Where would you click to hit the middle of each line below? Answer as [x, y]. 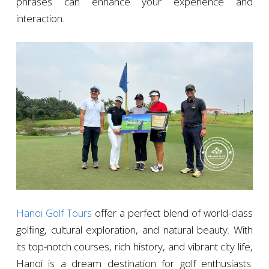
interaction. [40, 18]
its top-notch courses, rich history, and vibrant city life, [134, 246]
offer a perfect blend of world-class [172, 213]
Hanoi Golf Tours [54, 213]
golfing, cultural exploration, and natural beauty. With [134, 229]
